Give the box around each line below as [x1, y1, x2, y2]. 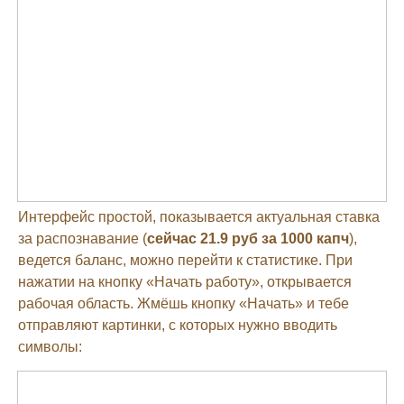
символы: [18, 338, 82, 354]
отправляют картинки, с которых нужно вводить [18, 317, 337, 333]
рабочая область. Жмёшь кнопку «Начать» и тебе [18, 295, 349, 311]
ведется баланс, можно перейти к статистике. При [18, 252, 353, 268]
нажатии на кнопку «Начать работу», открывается [18, 273, 352, 289]
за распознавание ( [18, 230, 147, 246]
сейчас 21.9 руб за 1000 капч [147, 230, 349, 246]
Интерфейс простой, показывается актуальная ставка [18, 208, 380, 225]
